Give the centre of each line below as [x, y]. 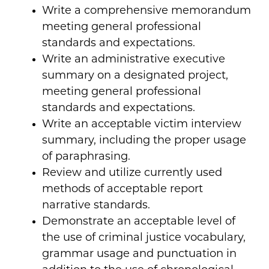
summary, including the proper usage [144, 141]
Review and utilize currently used [132, 173]
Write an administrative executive [134, 59]
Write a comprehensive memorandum [147, 11]
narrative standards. [96, 205]
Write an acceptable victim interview [142, 124]
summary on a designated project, [135, 76]
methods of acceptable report [122, 189]
